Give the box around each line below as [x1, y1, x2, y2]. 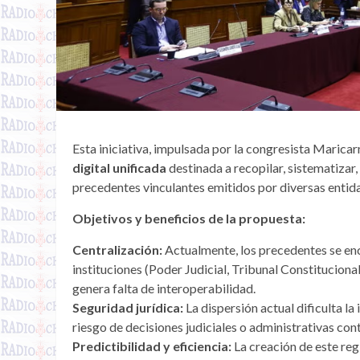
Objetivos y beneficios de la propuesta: [72, 210, 305, 226]
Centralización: [72, 241, 162, 257]
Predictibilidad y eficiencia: [72, 337, 231, 354]
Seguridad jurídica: [72, 299, 183, 315]
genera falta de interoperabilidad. [72, 280, 256, 296]
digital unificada [72, 159, 166, 175]
